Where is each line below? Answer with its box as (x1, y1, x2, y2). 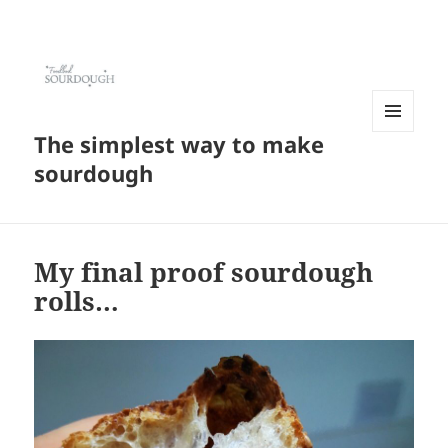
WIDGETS (372, 165, 429, 183)
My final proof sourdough (34, 254, 374, 291)
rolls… (34, 283, 120, 320)
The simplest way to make (34, 129, 325, 160)
